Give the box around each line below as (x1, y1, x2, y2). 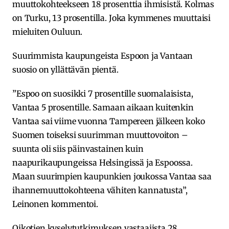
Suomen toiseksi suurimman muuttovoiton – (12, 129, 188, 140)
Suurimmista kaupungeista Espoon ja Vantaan (12, 50, 193, 61)
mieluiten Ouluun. (12, 26, 83, 37)
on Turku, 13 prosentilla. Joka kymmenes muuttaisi (12, 12, 211, 23)
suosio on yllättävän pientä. (12, 64, 119, 75)
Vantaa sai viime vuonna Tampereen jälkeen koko (12, 116, 205, 126)
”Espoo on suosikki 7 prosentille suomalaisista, (12, 88, 193, 99)
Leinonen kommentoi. (12, 198, 98, 209)
